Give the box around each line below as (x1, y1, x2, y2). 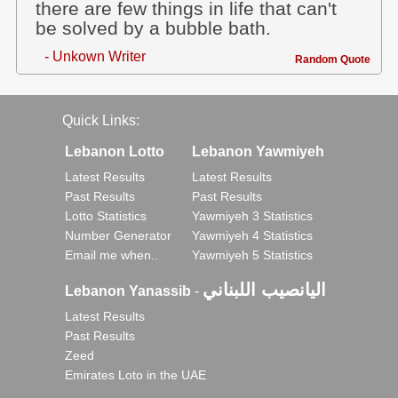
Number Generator (65, 228, 171, 243)
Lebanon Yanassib (65, 283, 191, 298)
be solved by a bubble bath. (36, 18, 271, 39)
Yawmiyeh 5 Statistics (192, 248, 313, 262)
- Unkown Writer (44, 49, 146, 64)
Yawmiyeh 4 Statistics (192, 228, 313, 243)
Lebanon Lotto (65, 144, 164, 159)
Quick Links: (62, 113, 139, 128)
